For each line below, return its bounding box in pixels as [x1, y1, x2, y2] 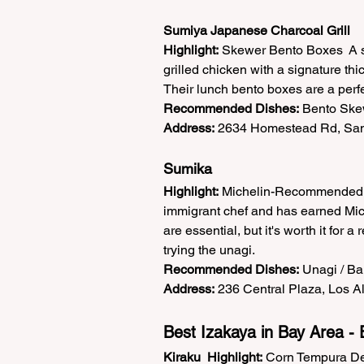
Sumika [163, 160, 212, 178]
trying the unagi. [163, 242, 262, 258]
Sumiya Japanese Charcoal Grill [163, 23, 350, 39]
